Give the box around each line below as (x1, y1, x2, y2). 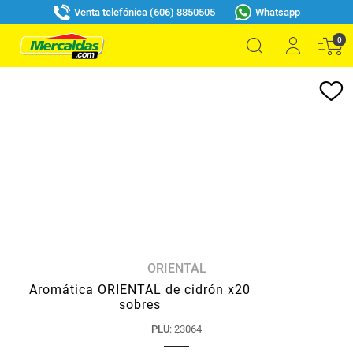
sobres (119, 297, 161, 312)
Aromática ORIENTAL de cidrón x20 (29, 282, 251, 297)
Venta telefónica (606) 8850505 (73, 6, 215, 18)
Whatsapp (255, 6, 300, 18)
